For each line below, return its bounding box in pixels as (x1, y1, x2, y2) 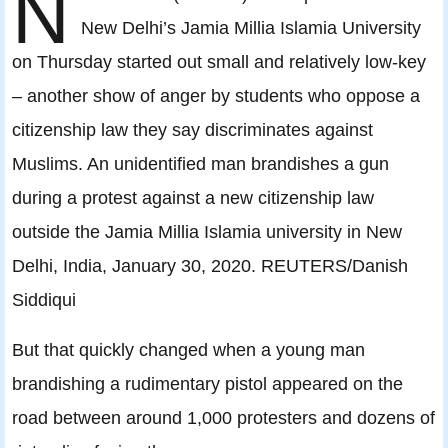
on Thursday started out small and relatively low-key (12, 51, 426, 73)
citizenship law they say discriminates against (12, 119, 373, 141)
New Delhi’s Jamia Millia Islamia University (81, 17, 422, 39)
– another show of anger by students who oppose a (12, 85, 420, 107)
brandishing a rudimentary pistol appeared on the (12, 373, 403, 395)
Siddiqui (12, 289, 76, 311)
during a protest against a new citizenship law (12, 187, 374, 209)
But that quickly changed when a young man (12, 339, 365, 361)
